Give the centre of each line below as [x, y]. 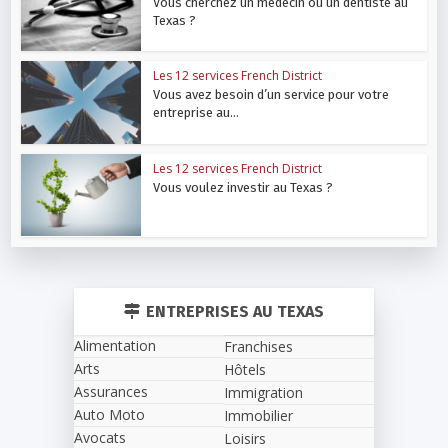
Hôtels [245, 369]
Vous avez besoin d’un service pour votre [271, 95]
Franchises [258, 346]
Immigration [263, 392]
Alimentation [115, 345]
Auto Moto [109, 414]
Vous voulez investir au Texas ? [243, 188]
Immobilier [258, 415]
